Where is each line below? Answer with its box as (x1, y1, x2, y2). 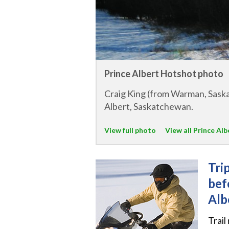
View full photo (104, 126, 156, 135)
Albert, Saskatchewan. (104, 101, 193, 112)
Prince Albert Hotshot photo (104, 67, 223, 79)
